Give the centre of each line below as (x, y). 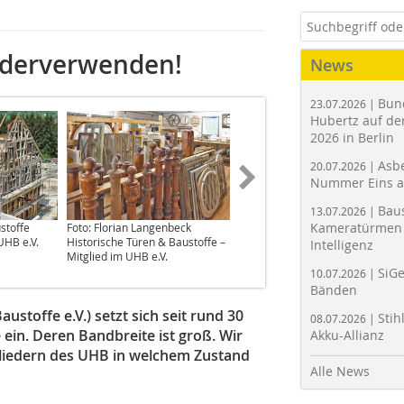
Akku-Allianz (347, 335)
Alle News (340, 371)
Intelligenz (342, 245)
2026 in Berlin (352, 138)
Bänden (334, 290)
